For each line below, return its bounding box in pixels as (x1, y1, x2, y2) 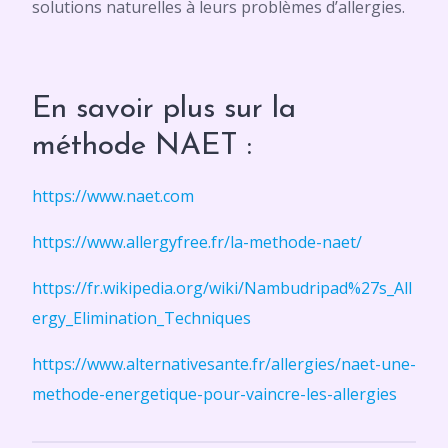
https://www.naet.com (32, 185, 194, 207)
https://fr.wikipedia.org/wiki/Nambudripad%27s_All (32, 277, 412, 299)
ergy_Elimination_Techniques (32, 307, 251, 329)
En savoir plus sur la (32, 94, 296, 125)
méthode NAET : (32, 131, 252, 162)
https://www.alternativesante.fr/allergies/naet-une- (32, 353, 416, 375)
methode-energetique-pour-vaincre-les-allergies (32, 383, 397, 405)
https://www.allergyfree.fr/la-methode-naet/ (32, 231, 362, 253)
